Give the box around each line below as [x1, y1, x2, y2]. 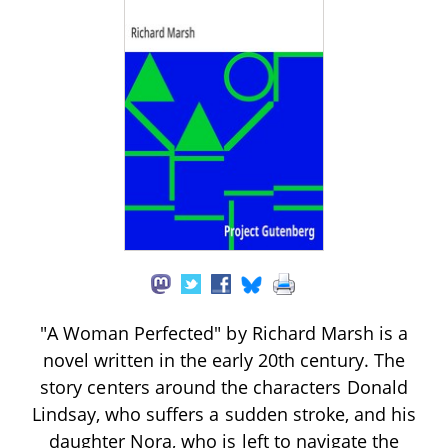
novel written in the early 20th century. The [43, 347, 405, 372]
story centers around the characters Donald [40, 374, 408, 399]
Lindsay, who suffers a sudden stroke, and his [31, 401, 417, 426]
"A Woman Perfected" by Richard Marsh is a [39, 320, 409, 345]
